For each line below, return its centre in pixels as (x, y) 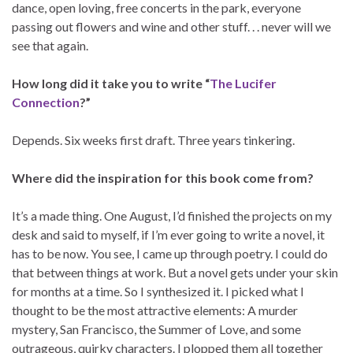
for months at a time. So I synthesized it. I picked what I (158, 292)
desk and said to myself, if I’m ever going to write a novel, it (168, 235)
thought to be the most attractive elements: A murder (155, 310)
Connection (46, 102)
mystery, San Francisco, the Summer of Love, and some (156, 329)
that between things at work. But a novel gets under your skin (175, 273)
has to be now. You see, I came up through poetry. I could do (170, 254)
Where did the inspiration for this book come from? (163, 178)
